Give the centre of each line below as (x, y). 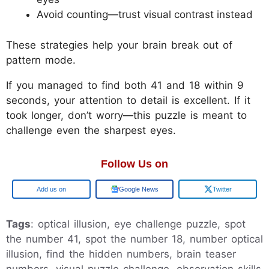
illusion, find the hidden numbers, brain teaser (121, 254)
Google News (139, 189)
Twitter (222, 189)
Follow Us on (134, 164)
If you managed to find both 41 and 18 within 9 (125, 85)
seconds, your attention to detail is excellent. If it (128, 100)
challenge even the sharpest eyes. (91, 130)
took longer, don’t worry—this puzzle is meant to (126, 115)
